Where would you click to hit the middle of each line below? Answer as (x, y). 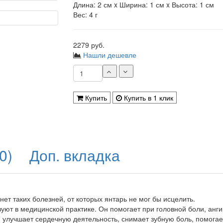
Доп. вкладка (75, 155)
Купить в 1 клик (147, 98)
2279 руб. (89, 45)
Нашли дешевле (110, 55)
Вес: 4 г (85, 14)
